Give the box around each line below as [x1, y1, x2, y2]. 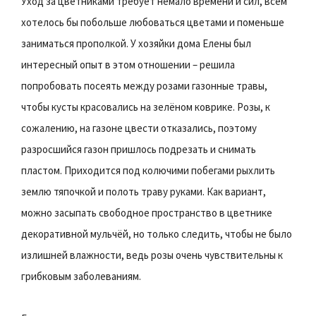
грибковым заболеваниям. [21, 269, 141, 283]
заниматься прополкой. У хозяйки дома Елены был [21, 36, 251, 50]
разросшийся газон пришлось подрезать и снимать [21, 142, 256, 156]
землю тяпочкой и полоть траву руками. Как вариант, [21, 184, 266, 198]
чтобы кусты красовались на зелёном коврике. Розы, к [21, 99, 270, 114]
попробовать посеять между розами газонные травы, [21, 78, 267, 92]
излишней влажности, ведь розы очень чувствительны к [21, 248, 283, 262]
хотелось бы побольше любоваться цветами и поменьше [21, 15, 284, 29]
